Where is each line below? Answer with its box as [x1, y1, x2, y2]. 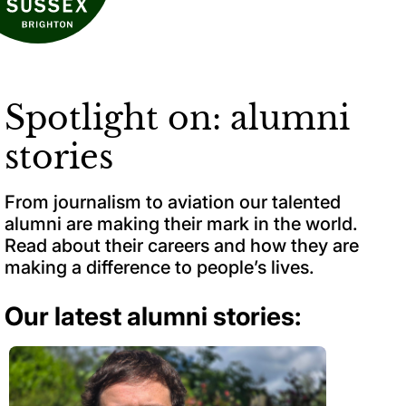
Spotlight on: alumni [5, 97, 350, 139]
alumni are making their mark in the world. [5, 212, 358, 235]
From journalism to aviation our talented [5, 190, 341, 213]
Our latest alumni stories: [5, 300, 301, 332]
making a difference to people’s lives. [5, 256, 314, 278]
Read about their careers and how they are [5, 234, 359, 256]
